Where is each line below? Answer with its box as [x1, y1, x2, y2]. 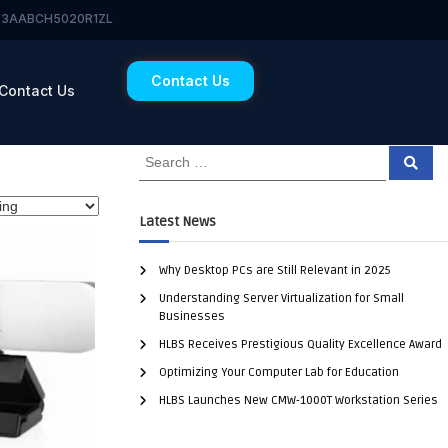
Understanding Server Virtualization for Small [158, 290, 404, 306]
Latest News [138, 212, 216, 230]
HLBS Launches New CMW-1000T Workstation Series [158, 392, 438, 408]
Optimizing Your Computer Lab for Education [158, 364, 399, 380]
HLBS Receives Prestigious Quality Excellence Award [158, 336, 442, 352]
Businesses [158, 308, 225, 324]
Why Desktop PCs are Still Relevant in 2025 [158, 262, 391, 278]
